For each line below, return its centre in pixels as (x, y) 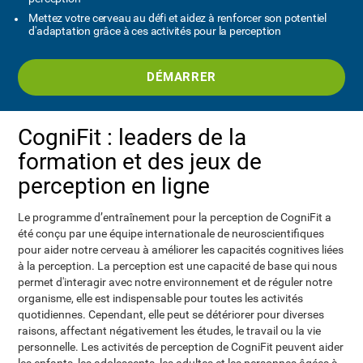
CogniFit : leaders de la (132, 137)
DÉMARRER (181, 77)
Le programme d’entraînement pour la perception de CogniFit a (175, 217)
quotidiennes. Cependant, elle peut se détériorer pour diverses (171, 314)
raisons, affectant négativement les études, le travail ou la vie (170, 331)
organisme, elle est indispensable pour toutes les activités (161, 298)
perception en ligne (114, 186)
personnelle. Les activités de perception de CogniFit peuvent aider (181, 347)
